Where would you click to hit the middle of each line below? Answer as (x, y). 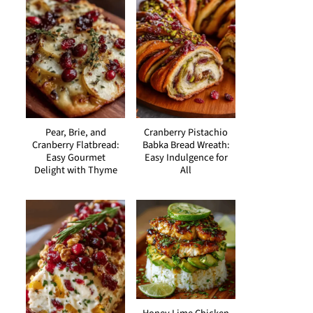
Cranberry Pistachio (186, 132)
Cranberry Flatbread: (75, 145)
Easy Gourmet (75, 158)
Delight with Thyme (75, 170)
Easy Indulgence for (186, 158)
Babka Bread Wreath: (186, 145)
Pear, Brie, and (75, 132)
